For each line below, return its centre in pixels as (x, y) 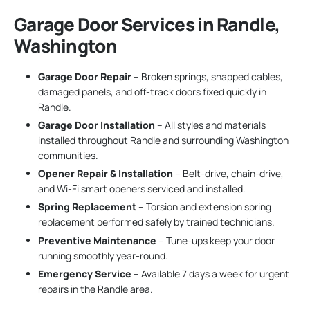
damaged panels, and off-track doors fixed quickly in (152, 91)
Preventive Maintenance (97, 240)
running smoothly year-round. (103, 255)
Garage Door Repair (85, 76)
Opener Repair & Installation (106, 174)
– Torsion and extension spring (204, 207)
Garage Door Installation (97, 125)
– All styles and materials (210, 125)
